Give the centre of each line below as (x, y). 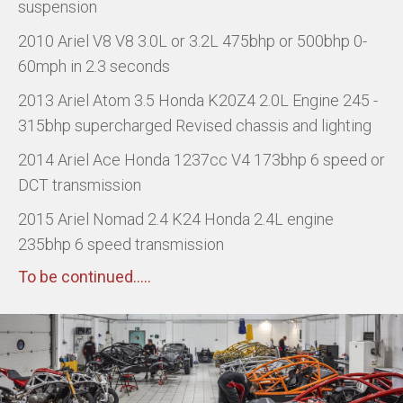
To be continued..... (85, 277)
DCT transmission (81, 185)
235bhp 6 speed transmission (121, 244)
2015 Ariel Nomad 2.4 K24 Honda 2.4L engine (176, 219)
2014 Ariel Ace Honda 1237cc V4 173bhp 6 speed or (201, 160)
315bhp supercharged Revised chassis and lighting (197, 125)
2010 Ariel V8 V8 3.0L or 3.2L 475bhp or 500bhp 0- (193, 41)
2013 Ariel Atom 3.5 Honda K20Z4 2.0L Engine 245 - (198, 100)
